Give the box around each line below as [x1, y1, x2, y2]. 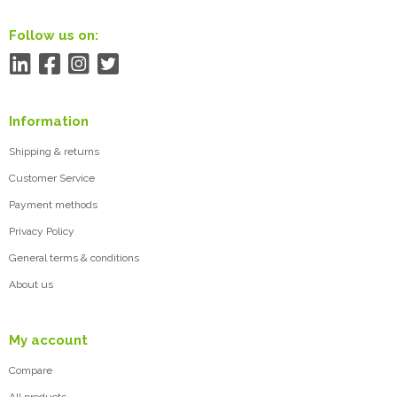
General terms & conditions [9, 251, 139, 264]
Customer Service [9, 171, 95, 184]
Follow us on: [9, 27, 98, 43]
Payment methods [9, 198, 97, 211]
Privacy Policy [9, 224, 74, 237]
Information [9, 113, 89, 129]
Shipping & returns [9, 144, 99, 158]
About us [9, 277, 53, 291]
